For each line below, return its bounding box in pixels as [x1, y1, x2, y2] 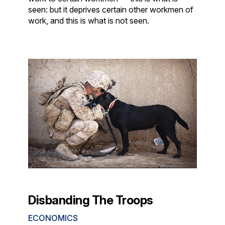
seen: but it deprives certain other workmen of [28, 4, 194, 15]
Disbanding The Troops [28, 192, 153, 207]
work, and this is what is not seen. [28, 15, 150, 26]
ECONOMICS [28, 212, 78, 223]
